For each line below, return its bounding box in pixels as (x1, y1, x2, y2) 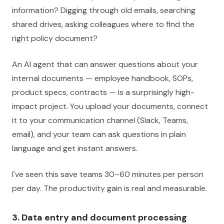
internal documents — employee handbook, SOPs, (12, 73, 193, 83)
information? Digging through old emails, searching (12, 5, 195, 15)
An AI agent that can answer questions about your (12, 59, 198, 69)
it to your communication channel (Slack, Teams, (12, 115, 188, 125)
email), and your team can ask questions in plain (12, 129, 186, 139)
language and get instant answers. (12, 143, 137, 153)
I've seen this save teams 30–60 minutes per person (12, 169, 203, 179)
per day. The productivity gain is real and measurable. (12, 183, 207, 193)
